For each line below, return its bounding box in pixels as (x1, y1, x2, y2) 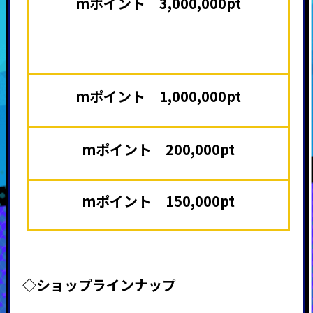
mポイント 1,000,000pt (75, 85, 241, 106)
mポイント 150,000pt (81, 190, 235, 211)
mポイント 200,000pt (81, 138, 235, 159)
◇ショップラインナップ (22, 274, 176, 295)
